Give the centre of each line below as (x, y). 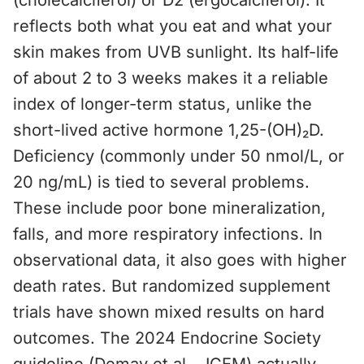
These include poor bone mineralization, (169, 208)
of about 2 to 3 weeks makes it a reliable (171, 78)
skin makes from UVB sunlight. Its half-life (176, 52)
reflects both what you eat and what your (173, 26)
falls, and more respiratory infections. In (168, 234)
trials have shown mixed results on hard (169, 312)
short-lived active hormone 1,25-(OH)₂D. (169, 130)
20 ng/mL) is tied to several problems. (161, 182)
